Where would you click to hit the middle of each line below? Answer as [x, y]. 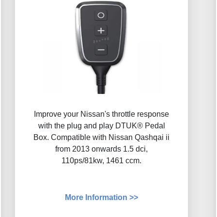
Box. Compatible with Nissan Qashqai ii [101, 138]
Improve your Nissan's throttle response [101, 114]
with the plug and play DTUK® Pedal [101, 126]
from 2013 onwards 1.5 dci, [101, 149]
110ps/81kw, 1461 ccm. [101, 161]
